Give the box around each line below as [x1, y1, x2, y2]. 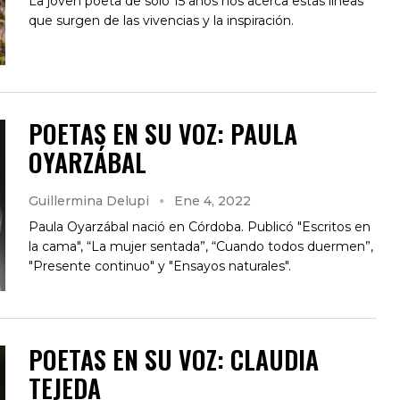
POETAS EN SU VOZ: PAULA [29, 114, 297, 152]
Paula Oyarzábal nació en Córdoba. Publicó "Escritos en [29, 218, 371, 235]
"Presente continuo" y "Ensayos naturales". [29, 257, 291, 274]
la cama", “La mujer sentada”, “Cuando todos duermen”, [29, 237, 373, 254]
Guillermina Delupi [29, 192, 153, 209]
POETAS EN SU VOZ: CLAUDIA [29, 340, 319, 378]
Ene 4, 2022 [174, 192, 251, 209]
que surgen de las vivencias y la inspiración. [29, 12, 294, 29]
